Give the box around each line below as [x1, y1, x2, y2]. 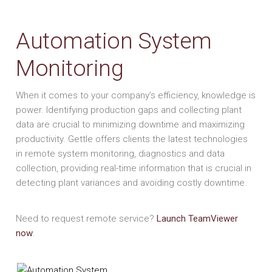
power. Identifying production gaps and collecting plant [16, 104, 242, 115]
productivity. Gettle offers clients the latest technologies [16, 133, 248, 144]
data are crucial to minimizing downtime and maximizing [16, 118, 245, 130]
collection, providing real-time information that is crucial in [16, 162, 252, 174]
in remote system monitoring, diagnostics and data [16, 148, 225, 159]
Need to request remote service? [16, 212, 157, 224]
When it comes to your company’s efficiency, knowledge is [16, 89, 256, 101]
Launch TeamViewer [157, 212, 239, 224]
